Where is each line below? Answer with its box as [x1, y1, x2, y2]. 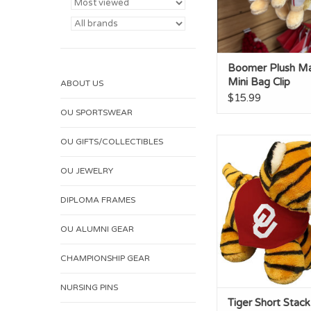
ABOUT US [60, 78, 103, 88]
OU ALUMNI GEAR [60, 224, 134, 234]
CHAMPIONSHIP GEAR [60, 253, 150, 263]
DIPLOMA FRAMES [60, 195, 135, 205]
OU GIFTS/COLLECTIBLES [60, 137, 163, 146]
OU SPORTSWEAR [60, 108, 133, 117]
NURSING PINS [60, 283, 118, 292]
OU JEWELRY [60, 166, 113, 176]
